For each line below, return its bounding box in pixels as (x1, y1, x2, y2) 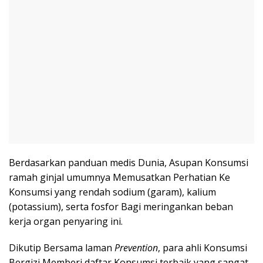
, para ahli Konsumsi (158, 241, 247, 254)
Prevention (114, 241, 158, 254)
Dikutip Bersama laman (9, 241, 114, 254)
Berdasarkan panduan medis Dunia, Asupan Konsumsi (9, 156, 248, 169)
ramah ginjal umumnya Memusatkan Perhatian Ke (9, 170, 230, 184)
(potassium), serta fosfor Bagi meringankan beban (9, 200, 233, 213)
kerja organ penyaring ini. (9, 214, 123, 228)
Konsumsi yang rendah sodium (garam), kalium (9, 185, 216, 198)
